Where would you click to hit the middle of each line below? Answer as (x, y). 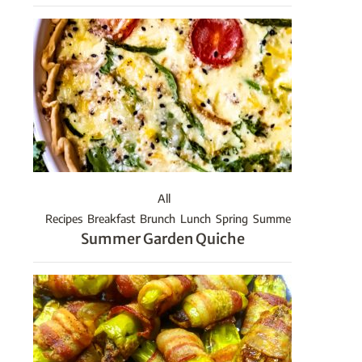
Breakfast (111, 219)
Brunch (158, 219)
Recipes (64, 219)
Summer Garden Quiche (162, 239)
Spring (232, 219)
